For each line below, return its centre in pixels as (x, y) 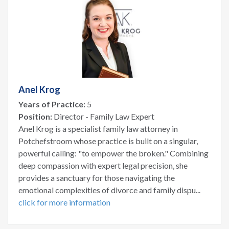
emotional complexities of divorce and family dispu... (109, 190)
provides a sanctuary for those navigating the (97, 177)
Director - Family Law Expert (103, 116)
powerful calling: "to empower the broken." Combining (113, 153)
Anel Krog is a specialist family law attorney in (98, 128)
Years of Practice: (52, 104)
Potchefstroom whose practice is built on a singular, (108, 141)
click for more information (64, 202)
